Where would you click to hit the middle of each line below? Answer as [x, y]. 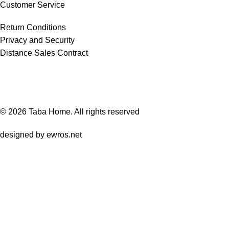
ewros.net [64, 135]
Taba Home [50, 112]
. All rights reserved [105, 112]
